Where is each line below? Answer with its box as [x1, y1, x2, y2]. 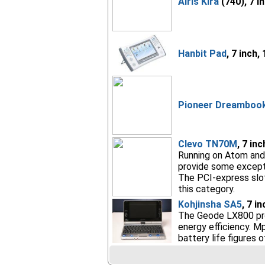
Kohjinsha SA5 [177, 199, 242, 210]
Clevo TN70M [177, 138, 237, 150]
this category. [177, 183, 235, 195]
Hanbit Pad [177, 48, 227, 59]
